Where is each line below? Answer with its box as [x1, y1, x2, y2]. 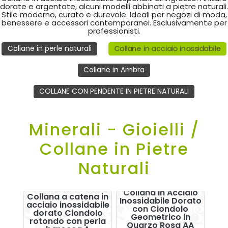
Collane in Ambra [83, 65, 145, 75]
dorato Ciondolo [33, 207, 103, 219]
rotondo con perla [30, 215, 106, 227]
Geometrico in [130, 211, 190, 223]
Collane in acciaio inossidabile [112, 43, 223, 54]
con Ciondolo [132, 203, 188, 215]
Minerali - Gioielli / [28, 118, 199, 141]
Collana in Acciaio [123, 186, 198, 198]
